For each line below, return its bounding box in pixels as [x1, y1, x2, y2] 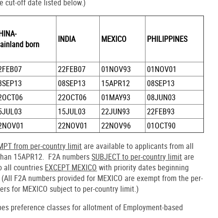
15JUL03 [58, 106, 86, 117]
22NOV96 [101, 120, 131, 131]
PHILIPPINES [147, 33, 188, 44]
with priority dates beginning [97, 162, 189, 173]
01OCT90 [147, 120, 176, 131]
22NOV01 [58, 120, 88, 131]
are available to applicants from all [82, 140, 194, 151]
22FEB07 [58, 63, 86, 74]
